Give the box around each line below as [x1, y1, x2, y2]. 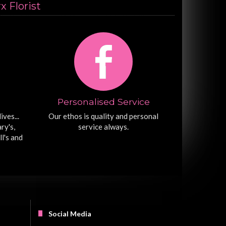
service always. [78, 122, 129, 132]
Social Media [48, 209, 92, 218]
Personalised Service [57, 96, 150, 107]
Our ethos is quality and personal [48, 111, 159, 121]
